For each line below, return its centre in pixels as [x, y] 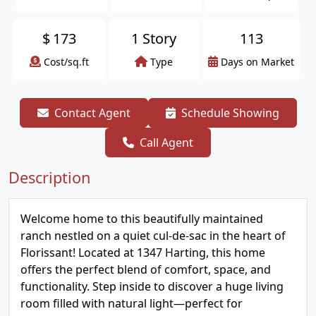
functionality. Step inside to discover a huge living [152, 286]
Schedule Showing [230, 113]
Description [49, 177]
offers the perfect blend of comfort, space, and [146, 269]
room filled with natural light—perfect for [132, 303]
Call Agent [166, 142]
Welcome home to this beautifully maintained [142, 219]
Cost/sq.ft [66, 62]
